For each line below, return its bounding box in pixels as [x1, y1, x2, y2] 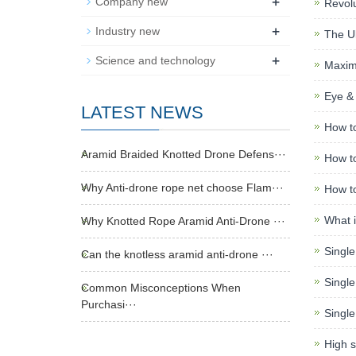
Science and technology [95, 54, 215, 67]
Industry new [95, 25, 160, 37]
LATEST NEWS [81, 103, 203, 122]
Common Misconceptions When [81, 281, 241, 294]
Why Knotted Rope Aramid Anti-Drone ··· [81, 215, 285, 227]
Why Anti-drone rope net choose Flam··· [81, 181, 284, 194]
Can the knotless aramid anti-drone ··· [81, 248, 273, 261]
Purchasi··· [81, 298, 137, 311]
